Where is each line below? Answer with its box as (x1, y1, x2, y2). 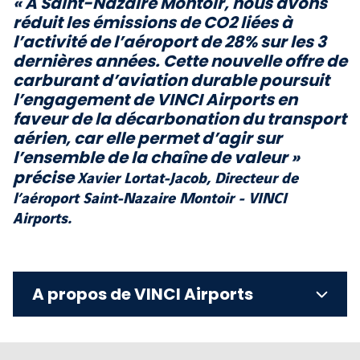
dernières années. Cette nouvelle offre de (13, 50, 347, 73)
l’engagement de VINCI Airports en (13, 88, 297, 112)
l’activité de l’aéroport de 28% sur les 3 (13, 31, 326, 54)
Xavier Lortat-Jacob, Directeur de (77, 166, 298, 189)
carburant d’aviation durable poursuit (13, 69, 329, 92)
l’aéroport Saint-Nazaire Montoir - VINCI (13, 186, 287, 209)
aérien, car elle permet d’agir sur (13, 127, 282, 150)
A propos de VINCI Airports (32, 283, 253, 306)
